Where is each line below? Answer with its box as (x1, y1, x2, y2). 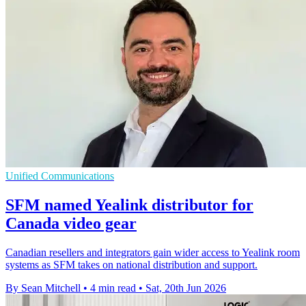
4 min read (90, 281, 136, 294)
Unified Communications (5, 170, 114, 182)
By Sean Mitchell (5, 281, 81, 294)
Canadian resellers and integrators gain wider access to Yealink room (5, 246, 300, 258)
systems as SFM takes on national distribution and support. (5, 258, 258, 270)
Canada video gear (5, 214, 137, 232)
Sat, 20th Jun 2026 (145, 281, 226, 294)
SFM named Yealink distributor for (5, 195, 253, 214)
